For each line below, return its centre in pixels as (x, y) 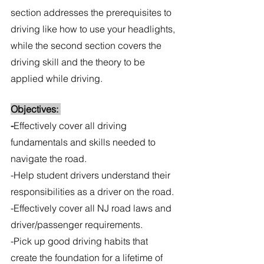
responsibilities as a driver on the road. (92, 192)
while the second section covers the (87, 46)
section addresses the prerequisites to (92, 13)
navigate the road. (49, 159)
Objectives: (36, 109)
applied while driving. (57, 79)
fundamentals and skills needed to (84, 142)
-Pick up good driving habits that (80, 241)
